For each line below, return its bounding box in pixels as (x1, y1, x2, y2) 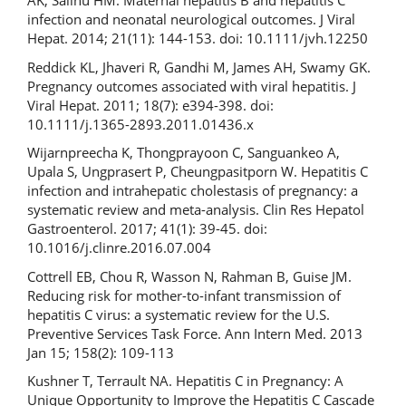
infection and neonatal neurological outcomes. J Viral (27, 10, 355, 28)
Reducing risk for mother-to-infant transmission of (27, 285, 341, 304)
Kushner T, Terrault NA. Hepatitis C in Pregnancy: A (27, 372, 343, 390)
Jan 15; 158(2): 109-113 (27, 343, 174, 362)
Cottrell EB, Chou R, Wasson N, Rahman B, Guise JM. (27, 266, 352, 285)
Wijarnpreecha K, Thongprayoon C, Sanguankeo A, (27, 143, 340, 161)
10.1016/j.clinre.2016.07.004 (27, 238, 211, 256)
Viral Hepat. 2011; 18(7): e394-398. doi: (27, 95, 274, 114)
